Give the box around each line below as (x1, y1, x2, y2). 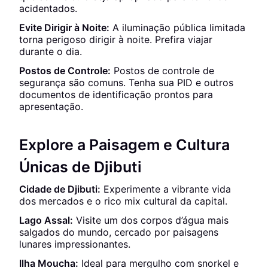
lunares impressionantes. (19, 238, 130, 250)
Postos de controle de (111, 65, 214, 77)
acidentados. (19, 2, 77, 14)
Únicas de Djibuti (19, 158, 142, 176)
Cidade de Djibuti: (19, 183, 100, 195)
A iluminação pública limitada (109, 22, 245, 33)
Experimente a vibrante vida (100, 183, 231, 195)
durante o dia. (19, 45, 82, 57)
